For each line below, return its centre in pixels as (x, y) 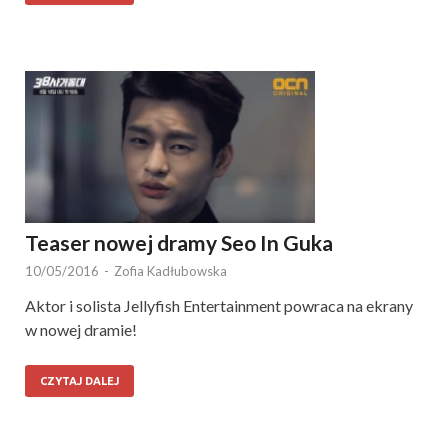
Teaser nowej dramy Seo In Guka (179, 243)
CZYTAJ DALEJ (79, 381)
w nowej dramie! (81, 330)
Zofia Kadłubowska (170, 271)
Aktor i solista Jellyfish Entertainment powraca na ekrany (219, 306)
